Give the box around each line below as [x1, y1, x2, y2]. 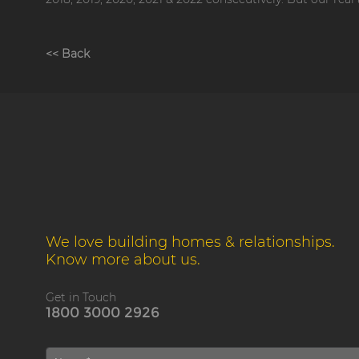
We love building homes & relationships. [46, 232, 335, 251]
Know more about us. [46, 250, 200, 268]
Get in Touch [46, 289, 116, 305]
